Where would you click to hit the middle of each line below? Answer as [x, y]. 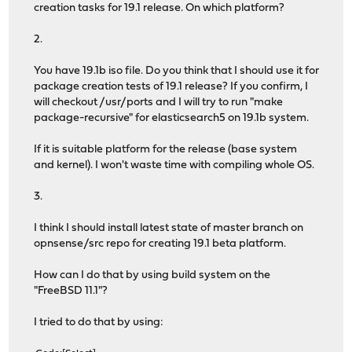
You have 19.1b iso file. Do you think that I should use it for [177, 71]
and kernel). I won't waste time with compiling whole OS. [174, 165]
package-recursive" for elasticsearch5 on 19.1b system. [172, 118]
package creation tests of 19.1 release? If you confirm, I [171, 86]
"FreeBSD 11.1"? [71, 291]
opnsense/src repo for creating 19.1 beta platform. [160, 244]
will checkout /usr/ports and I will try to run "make [159, 102]
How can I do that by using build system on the [152, 275]
